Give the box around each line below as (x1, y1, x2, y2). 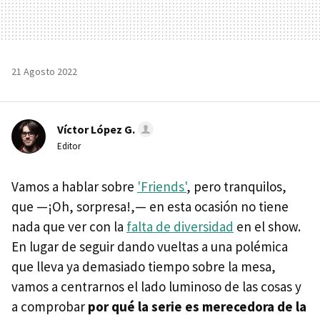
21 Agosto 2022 (11, 64, 77, 78)
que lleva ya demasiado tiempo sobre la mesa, (11, 257, 276, 275)
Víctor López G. (57, 121, 135, 136)
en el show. (234, 217, 301, 235)
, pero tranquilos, (186, 177, 286, 195)
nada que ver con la (11, 217, 126, 235)
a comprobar (11, 297, 88, 315)
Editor (57, 139, 81, 152)
